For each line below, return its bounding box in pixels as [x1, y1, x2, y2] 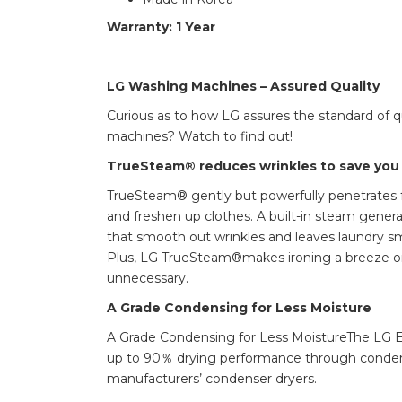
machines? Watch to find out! [107, 127, 293, 144]
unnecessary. [107, 269, 188, 286]
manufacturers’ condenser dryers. [107, 370, 317, 387]
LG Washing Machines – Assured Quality [107, 77, 380, 94]
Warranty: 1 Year [107, 18, 215, 35]
